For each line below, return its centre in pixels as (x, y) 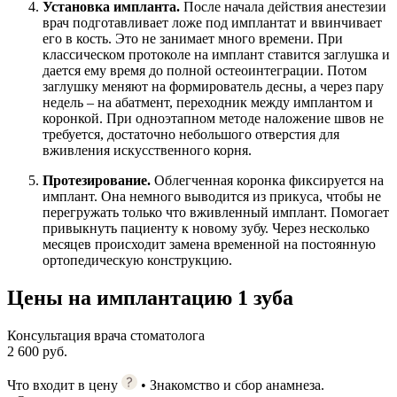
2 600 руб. (37, 351)
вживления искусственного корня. (149, 151)
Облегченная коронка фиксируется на (269, 181)
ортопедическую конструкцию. (137, 261)
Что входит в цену (64, 385)
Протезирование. (98, 181)
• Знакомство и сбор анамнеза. (233, 385)
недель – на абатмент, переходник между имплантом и (208, 103)
